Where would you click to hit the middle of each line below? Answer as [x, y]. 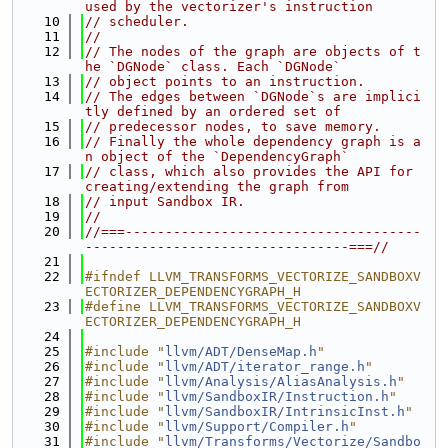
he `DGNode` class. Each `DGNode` [213, 66]
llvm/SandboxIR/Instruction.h [277, 396]
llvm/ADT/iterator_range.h [265, 366]
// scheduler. [137, 21]
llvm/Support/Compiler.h [257, 426]
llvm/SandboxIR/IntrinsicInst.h [285, 411]
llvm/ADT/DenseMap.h [241, 351]
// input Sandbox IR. [165, 201]
